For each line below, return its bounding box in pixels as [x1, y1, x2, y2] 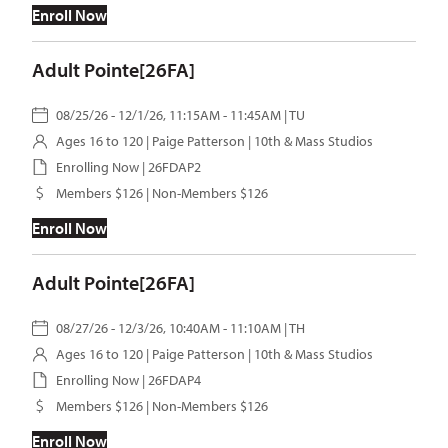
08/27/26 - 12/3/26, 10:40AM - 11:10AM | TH [56, 319, 305, 337]
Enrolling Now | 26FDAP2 [56, 158, 201, 176]
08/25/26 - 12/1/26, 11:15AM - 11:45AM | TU [56, 106, 305, 124]
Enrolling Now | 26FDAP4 [56, 371, 201, 389]
